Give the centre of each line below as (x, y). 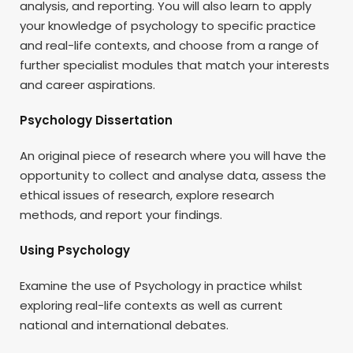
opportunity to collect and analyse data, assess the (173, 175)
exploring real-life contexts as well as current (151, 305)
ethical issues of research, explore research (147, 195)
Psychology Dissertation (96, 120)
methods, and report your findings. (121, 214)
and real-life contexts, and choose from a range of (169, 45)
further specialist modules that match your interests (175, 65)
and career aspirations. (87, 84)
